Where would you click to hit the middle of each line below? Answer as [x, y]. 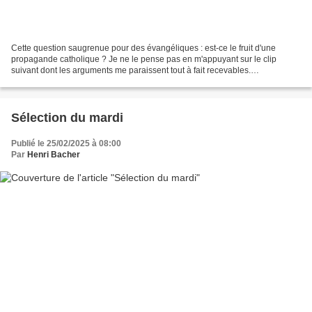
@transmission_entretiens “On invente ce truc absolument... [124, 81]
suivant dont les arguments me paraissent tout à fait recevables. [131, 70]
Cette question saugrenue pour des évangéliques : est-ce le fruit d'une [143, 48]
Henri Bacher [54, 154]
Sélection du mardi [67, 117]
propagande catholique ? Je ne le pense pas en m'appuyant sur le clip [144, 59]
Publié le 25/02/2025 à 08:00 [66, 143]
